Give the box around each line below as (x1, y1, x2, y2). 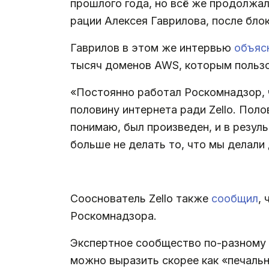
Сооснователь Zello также (70, 192, 211, 205)
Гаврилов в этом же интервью (70, 41, 234, 54)
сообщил (211, 192, 258, 205)
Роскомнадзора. (70, 209, 157, 222)
